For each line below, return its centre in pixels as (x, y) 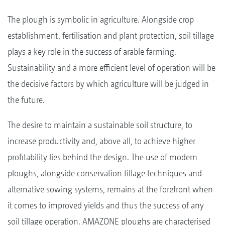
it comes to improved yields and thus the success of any (106, 205)
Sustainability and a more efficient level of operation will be (111, 67)
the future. (26, 99)
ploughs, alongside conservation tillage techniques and (105, 173)
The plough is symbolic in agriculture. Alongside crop (101, 19)
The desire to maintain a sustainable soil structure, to (100, 125)
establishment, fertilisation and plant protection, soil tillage (111, 35)
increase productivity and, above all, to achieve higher (101, 141)
